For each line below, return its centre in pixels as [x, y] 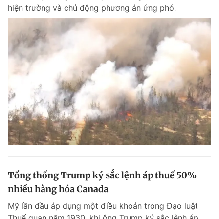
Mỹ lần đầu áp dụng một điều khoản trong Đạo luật [103, 206]
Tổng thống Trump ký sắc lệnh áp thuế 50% [102, 175]
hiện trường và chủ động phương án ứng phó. [92, 8]
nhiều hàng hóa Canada [58, 189]
